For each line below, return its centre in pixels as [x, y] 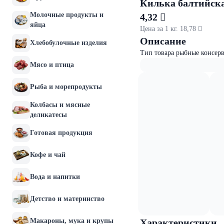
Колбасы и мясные [60, 105]
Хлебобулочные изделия [68, 43]
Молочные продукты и [67, 15]
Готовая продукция [61, 133]
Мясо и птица [52, 65]
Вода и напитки [55, 177]
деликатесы [48, 115]
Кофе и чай [48, 155]
